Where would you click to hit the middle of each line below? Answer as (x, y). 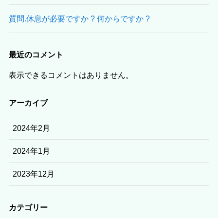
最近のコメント (36, 55)
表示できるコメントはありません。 (71, 75)
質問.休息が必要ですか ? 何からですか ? (79, 19)
